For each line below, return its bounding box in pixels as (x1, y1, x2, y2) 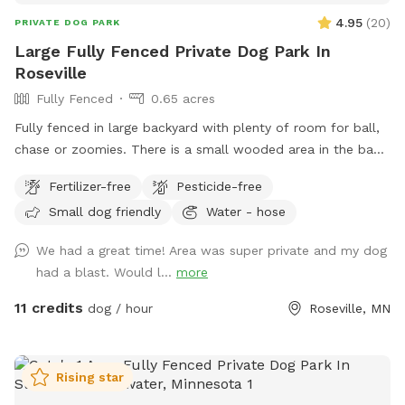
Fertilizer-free (49, 178, 131, 193)
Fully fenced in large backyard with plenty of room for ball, (14, 120, 380, 136)
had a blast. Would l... (36, 265, 176, 280)
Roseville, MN (309, 301, 391, 316)
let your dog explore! (14, 207, 143, 222)
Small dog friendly (49, 203, 161, 219)
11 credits (14, 299, 83, 317)
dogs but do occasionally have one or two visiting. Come (14, 185, 373, 201)
